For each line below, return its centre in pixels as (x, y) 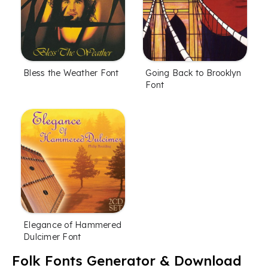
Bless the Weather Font (71, 73)
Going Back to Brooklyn (194, 73)
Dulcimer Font (52, 237)
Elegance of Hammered (72, 225)
